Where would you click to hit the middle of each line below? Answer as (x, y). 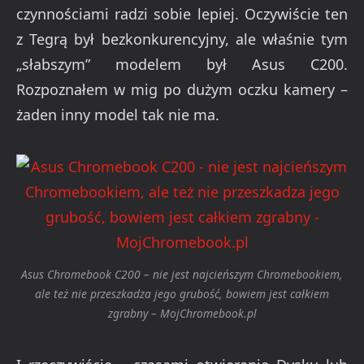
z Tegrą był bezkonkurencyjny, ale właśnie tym (182, 39)
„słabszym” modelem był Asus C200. (182, 64)
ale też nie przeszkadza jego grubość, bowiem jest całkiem (182, 294)
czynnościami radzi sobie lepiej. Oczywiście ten (182, 13)
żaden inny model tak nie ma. (118, 114)
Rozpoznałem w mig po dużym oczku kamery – (182, 89)
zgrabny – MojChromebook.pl (182, 314)
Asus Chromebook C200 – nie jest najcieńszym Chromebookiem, (182, 275)
